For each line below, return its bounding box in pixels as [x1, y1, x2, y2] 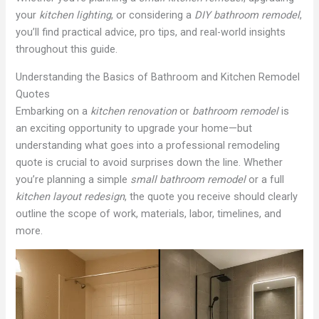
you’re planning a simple [16, 172, 131, 186]
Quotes [16, 87, 51, 100]
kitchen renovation [90, 104, 177, 117]
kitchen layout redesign [16, 189, 125, 203]
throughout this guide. [16, 43, 118, 56]
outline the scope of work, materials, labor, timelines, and [16, 206, 282, 220]
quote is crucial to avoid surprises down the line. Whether [16, 155, 283, 169]
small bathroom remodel [130, 172, 246, 186]
